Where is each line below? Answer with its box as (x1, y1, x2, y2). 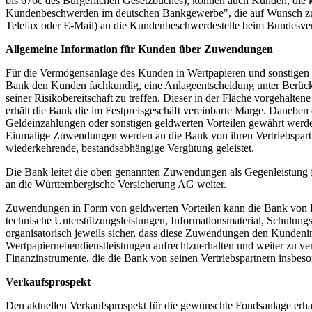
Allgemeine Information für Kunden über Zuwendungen (6, 43, 273, 56)
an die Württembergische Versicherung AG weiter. (6, 178, 226, 191)
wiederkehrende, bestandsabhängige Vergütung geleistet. (6, 142, 254, 155)
